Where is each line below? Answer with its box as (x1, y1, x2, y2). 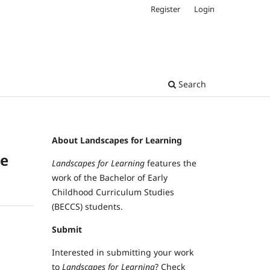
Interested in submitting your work (52, 246, 193, 258)
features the (145, 157, 196, 169)
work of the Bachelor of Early (52, 171, 168, 183)
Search (176, 78, 206, 90)
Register (151, 3, 181, 14)
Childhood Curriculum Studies (52, 186, 174, 198)
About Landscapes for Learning (52, 134, 182, 146)
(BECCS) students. (52, 200, 125, 212)
